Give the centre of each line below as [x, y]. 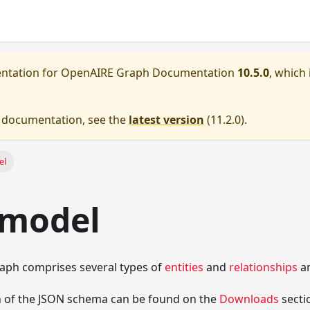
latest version [166, 120]
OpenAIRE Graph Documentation [148, 73]
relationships [263, 267]
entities [184, 267]
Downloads [249, 299]
